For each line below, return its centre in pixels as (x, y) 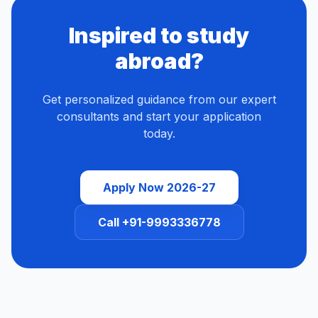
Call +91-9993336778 (159, 223)
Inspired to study (159, 36)
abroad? (159, 61)
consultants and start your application (159, 117)
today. (159, 134)
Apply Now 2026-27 (159, 188)
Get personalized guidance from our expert (159, 100)
